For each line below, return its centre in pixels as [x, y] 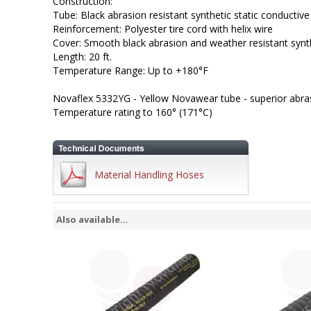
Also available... [92, 219]
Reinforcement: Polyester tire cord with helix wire [162, 29]
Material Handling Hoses [149, 175]
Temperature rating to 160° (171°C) [132, 112]
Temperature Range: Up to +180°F [130, 70]
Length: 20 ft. [82, 57]
